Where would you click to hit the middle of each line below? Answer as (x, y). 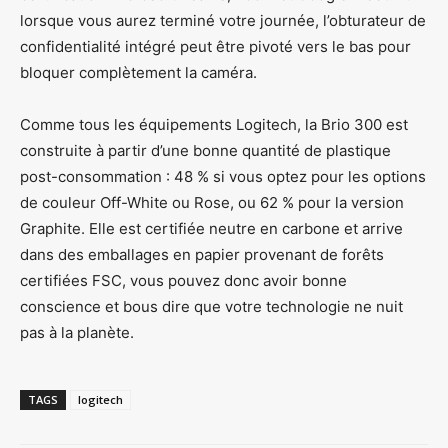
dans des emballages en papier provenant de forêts (202, 254)
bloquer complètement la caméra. (138, 72)
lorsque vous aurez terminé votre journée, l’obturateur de (223, 20)
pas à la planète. (77, 332)
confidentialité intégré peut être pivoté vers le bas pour (215, 46)
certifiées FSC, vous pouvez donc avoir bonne (183, 280)
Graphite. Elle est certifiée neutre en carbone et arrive (211, 228)
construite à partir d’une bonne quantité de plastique (205, 150)
